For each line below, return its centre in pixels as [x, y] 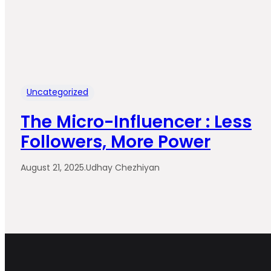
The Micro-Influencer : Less [136, 122]
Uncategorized [57, 92]
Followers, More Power [116, 142]
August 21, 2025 [52, 168]
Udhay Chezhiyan [123, 168]
